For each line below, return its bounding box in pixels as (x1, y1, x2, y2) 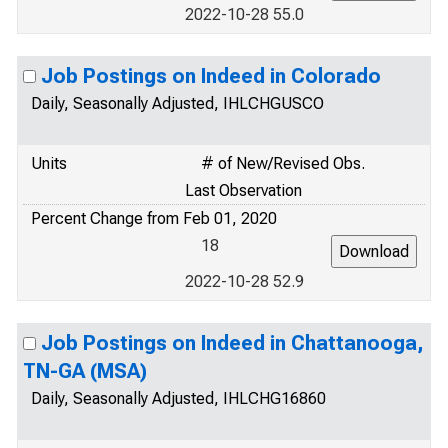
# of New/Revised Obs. (201, 154, 365, 173)
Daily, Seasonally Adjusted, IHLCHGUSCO (31, 94, 324, 113)
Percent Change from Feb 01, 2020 (31, 209, 277, 228)
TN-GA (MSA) (23, 359, 147, 383)
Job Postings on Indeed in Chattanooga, (41, 331, 424, 355)
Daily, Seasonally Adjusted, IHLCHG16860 (31, 389, 326, 408)
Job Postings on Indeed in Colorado (41, 64, 381, 88)
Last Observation (185, 181, 302, 200)
